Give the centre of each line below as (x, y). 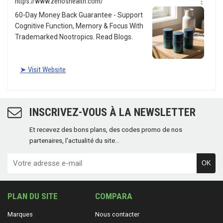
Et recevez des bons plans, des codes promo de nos (106, 129)
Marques (20, 214)
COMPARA (113, 196)
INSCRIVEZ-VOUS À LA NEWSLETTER (113, 112)
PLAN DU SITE (33, 196)
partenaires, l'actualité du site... (75, 140)
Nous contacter (117, 214)
